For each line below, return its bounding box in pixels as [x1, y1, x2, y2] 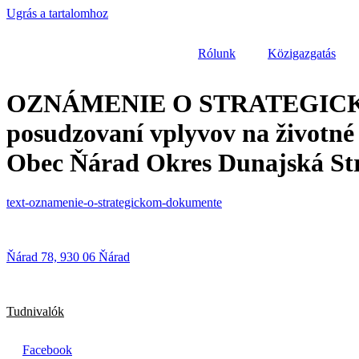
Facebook [22, 342, 72, 357]
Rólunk [198, 46, 236, 60]
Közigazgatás [268, 46, 336, 60]
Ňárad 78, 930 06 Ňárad [6, 249, 130, 264]
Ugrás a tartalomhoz [6, 6, 108, 20]
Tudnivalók [6, 304, 64, 318]
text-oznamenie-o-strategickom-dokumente [6, 195, 222, 209]
